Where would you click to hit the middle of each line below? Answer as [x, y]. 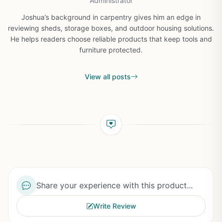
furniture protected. [111, 50]
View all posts [108, 77]
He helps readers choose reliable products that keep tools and [111, 39]
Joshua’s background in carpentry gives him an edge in [111, 17]
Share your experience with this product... [114, 185]
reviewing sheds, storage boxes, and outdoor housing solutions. [111, 28]
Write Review [114, 206]
